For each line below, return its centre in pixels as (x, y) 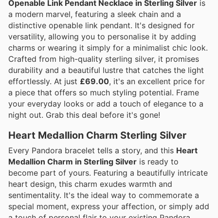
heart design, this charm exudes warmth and (90, 184)
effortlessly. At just (44, 81)
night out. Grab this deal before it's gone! (84, 115)
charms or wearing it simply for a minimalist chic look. (108, 47)
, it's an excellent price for (157, 81)
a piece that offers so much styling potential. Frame (104, 92)
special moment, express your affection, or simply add (109, 207)
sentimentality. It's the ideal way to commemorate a (104, 195)
